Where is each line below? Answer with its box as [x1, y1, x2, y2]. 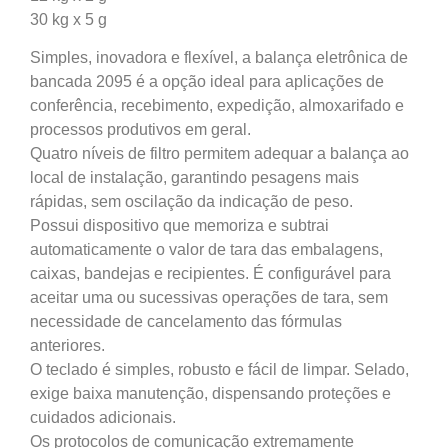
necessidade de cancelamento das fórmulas [30, 312, 342, 330]
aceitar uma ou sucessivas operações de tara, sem [30, 288, 388, 306]
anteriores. [30, 336, 105, 354]
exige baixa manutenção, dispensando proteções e [30, 384, 391, 402]
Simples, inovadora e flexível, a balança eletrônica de [30, 48, 408, 66]
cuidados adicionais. [30, 408, 176, 426]
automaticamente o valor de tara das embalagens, [30, 240, 383, 258]
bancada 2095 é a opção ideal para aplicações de [30, 72, 384, 90]
